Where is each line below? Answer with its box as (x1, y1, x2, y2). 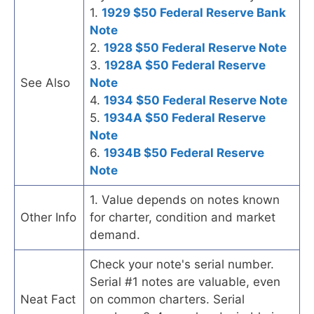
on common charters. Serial (90, 292, 245, 306)
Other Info (20, 210, 76, 224)
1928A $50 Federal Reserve (104, 57, 266, 72)
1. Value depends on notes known (90, 192, 280, 207)
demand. (90, 227, 140, 242)
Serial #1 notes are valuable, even (90, 274, 280, 289)
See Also (20, 75, 70, 90)
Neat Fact (20, 292, 76, 306)
